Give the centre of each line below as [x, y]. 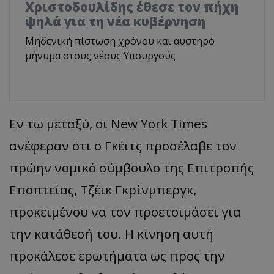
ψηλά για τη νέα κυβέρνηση [115, 22]
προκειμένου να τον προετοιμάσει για [125, 212]
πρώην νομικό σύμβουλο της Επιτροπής [131, 168]
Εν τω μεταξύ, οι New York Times [108, 124]
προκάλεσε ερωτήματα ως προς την [117, 256]
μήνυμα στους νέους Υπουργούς [100, 56]
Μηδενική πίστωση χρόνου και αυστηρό [120, 41]
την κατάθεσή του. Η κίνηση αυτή [111, 234]
